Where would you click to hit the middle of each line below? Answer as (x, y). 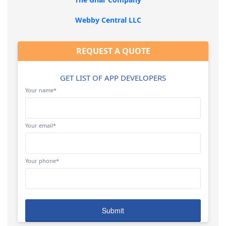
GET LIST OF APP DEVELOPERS (113, 78)
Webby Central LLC (108, 20)
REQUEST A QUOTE (113, 51)
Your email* (41, 125)
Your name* (41, 90)
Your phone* (42, 161)
